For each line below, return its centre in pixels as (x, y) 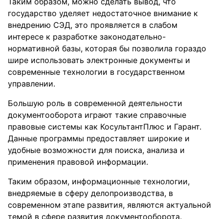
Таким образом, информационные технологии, (99, 181)
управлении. (32, 84)
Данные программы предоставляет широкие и (99, 138)
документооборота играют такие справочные (97, 115)
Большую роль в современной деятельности (95, 103)
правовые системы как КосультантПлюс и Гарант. (105, 127)
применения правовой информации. (78, 162)
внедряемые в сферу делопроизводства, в (90, 193)
